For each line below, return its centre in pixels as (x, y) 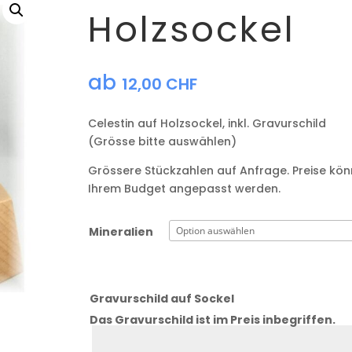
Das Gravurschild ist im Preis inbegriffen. (212, 319)
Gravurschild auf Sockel (161, 298)
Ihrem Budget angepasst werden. (184, 189)
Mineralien (121, 231)
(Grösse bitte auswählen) (162, 142)
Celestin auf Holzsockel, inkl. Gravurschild (207, 124)
